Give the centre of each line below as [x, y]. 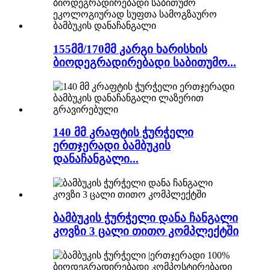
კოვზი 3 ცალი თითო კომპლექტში [146, 231]
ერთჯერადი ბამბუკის [112, 146]
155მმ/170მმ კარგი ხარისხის [130, 49]
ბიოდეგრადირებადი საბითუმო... [145, 63]
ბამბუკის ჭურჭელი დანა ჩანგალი [146, 218]
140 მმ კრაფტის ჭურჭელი [123, 133]
